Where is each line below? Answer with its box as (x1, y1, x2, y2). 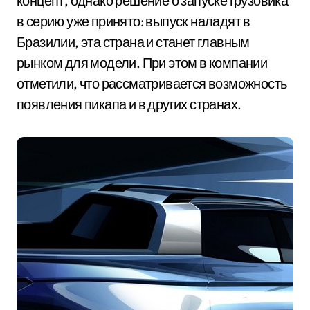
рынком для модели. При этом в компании (17, 54, 268, 72)
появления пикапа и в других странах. (17, 95, 241, 113)
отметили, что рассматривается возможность (17, 75, 287, 93)
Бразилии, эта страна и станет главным (17, 33, 250, 51)
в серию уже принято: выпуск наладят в (17, 12, 250, 30)
